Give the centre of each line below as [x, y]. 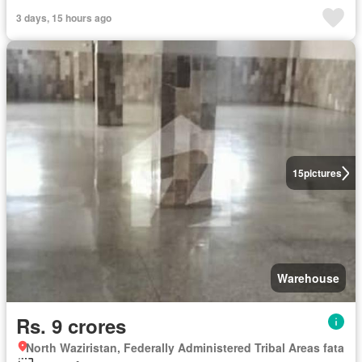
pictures [322, 173]
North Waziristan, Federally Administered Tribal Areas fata [185, 348]
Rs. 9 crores [71, 326]
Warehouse [308, 278]
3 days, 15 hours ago [64, 18]
